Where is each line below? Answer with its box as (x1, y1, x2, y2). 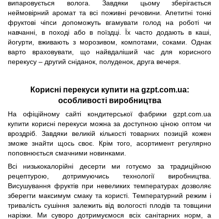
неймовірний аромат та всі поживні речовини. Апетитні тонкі (8, 8, 211, 17)
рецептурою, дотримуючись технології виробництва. (8, 172, 211, 180)
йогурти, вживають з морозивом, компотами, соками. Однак (8, 38, 211, 46)
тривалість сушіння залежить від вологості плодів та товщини (8, 201, 211, 210)
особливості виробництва (58, 96, 161, 105)
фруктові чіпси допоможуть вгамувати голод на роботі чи (8, 18, 211, 26)
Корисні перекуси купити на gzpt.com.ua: (30, 85, 189, 94)
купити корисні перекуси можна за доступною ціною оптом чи (8, 120, 211, 128)
